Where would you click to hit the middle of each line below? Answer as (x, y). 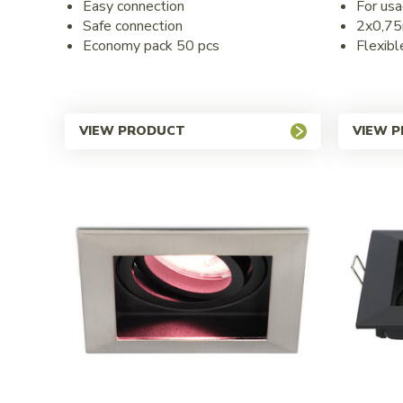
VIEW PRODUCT (132, 130)
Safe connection (132, 26)
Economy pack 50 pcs (151, 45)
